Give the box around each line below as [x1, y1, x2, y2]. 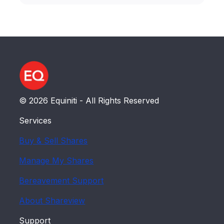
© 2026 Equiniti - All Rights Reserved [19, 95, 159, 106]
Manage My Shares [19, 155, 94, 166]
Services [19, 115, 52, 126]
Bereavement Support [19, 175, 104, 186]
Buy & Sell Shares [19, 135, 88, 146]
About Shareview [19, 195, 85, 206]
